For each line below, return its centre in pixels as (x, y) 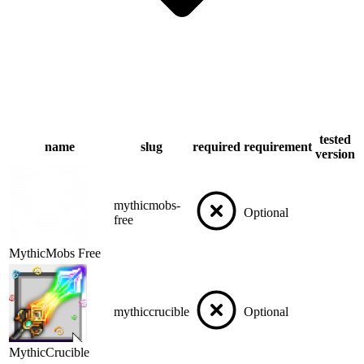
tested (335, 140)
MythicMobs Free (55, 253)
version (335, 154)
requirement (278, 147)
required (217, 147)
